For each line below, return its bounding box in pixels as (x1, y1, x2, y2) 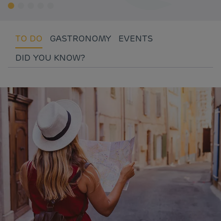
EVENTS (118, 33, 153, 44)
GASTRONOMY (50, 33, 111, 44)
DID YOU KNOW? (15, 52, 85, 63)
